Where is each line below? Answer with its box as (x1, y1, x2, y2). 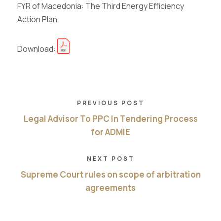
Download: (17, 43, 57, 55)
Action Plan (17, 14, 57, 25)
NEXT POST (86, 154, 135, 163)
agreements (85, 182, 136, 193)
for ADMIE (91, 126, 130, 138)
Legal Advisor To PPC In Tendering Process (23, 112, 198, 124)
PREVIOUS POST (76, 98, 145, 107)
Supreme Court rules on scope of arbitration (20, 168, 201, 180)
